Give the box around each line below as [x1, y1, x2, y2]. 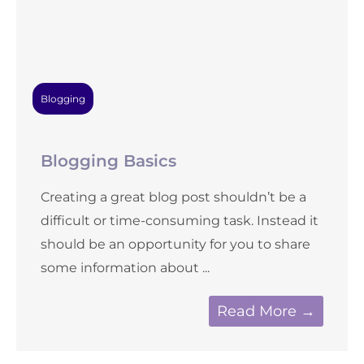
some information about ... [41, 260, 210, 275]
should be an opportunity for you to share [41, 236, 310, 252]
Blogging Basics [41, 151, 176, 171]
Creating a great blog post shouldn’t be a [41, 189, 306, 205]
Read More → [217, 302, 315, 320]
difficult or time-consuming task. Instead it [41, 213, 318, 228]
